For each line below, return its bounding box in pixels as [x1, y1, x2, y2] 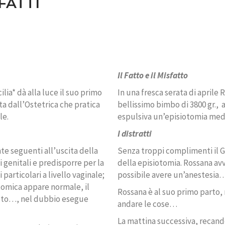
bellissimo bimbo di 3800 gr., [118, 99, 218, 110]
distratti [122, 128, 152, 140]
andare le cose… [118, 198, 177, 210]
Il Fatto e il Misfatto [118, 70, 188, 81]
